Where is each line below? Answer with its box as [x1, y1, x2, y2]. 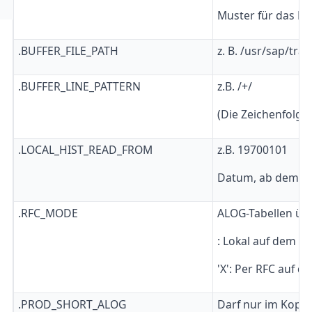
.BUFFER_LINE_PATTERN [17, 78, 141, 94]
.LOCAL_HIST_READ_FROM [17, 141, 153, 157]
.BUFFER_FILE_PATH [17, 42, 118, 58]
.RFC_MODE [17, 205, 78, 221]
